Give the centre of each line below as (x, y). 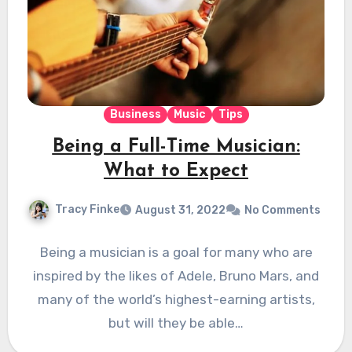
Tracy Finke (87, 209)
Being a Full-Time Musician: (176, 147)
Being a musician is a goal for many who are (176, 252)
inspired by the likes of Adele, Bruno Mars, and (176, 275)
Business (135, 114)
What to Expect (176, 171)
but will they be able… (176, 323)
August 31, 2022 (180, 210)
